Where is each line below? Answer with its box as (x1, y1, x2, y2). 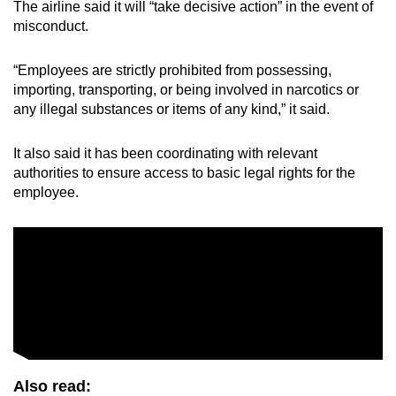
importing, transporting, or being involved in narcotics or (13, 82, 359, 98)
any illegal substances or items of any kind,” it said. (13, 102, 330, 118)
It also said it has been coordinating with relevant (13, 146, 317, 162)
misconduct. (13, 19, 88, 34)
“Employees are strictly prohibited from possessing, (13, 63, 331, 79)
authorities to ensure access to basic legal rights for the (13, 165, 355, 181)
